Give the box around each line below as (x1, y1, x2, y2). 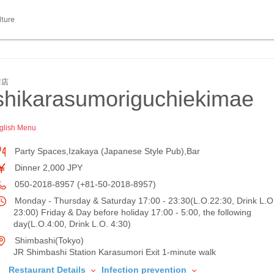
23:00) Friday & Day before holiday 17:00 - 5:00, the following (13, 207, 251, 217)
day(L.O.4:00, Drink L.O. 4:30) (13, 219, 131, 229)
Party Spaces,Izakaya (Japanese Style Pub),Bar (12, 146, 200, 156)
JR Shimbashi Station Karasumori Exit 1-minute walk (13, 247, 216, 257)
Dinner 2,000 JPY (12, 163, 83, 172)
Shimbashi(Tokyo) (12, 235, 84, 245)
